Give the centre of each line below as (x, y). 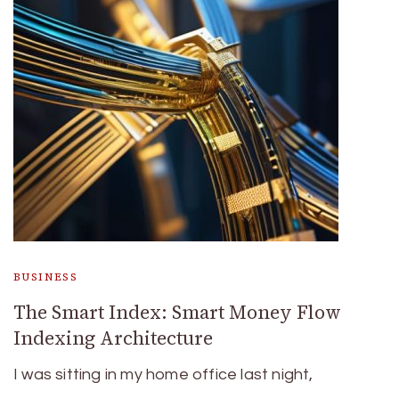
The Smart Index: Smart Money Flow (177, 312)
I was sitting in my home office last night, (163, 375)
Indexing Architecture (113, 338)
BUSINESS (46, 277)
